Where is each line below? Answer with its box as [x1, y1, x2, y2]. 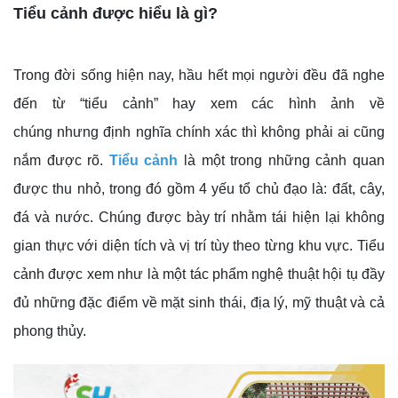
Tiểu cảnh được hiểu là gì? [13, 4, 218, 23]
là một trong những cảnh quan [178, 153, 386, 169]
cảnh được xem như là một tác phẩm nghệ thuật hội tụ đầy [13, 267, 385, 283]
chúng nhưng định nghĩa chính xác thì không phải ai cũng [13, 124, 385, 140]
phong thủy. [13, 323, 86, 339]
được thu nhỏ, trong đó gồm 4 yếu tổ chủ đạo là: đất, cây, [13, 181, 385, 197]
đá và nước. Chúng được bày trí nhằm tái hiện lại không [13, 210, 385, 226]
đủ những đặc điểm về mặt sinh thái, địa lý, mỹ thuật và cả [13, 295, 385, 311]
